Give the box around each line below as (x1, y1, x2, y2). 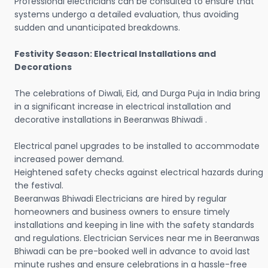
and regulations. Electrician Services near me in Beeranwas (14, 232, 260, 245)
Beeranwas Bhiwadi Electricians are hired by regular (14, 193, 227, 205)
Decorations (14, 61, 72, 74)
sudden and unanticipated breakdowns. (14, 22, 180, 34)
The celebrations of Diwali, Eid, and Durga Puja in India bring (14, 87, 260, 100)
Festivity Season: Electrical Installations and (14, 48, 216, 60)
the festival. (14, 179, 63, 192)
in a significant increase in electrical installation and (14, 100, 231, 113)
